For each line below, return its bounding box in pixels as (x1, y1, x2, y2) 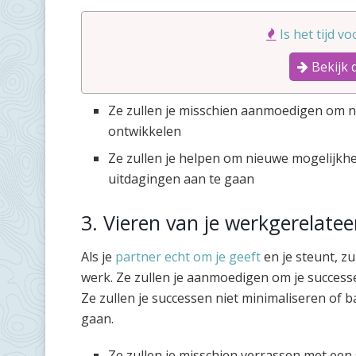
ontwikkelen (108, 122, 182, 140)
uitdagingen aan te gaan (108, 169, 255, 188)
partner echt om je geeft (115, 248, 261, 266)
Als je (81, 248, 115, 266)
